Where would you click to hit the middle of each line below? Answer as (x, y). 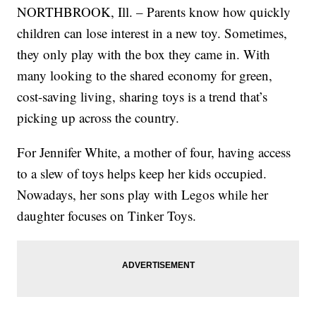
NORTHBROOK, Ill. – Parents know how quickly (154, 12)
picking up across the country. (98, 118)
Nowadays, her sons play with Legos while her (143, 195)
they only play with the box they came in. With (144, 54)
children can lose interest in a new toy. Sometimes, (152, 33)
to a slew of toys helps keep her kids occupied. (142, 174)
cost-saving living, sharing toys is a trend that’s (142, 97)
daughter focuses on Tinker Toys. (107, 216)
